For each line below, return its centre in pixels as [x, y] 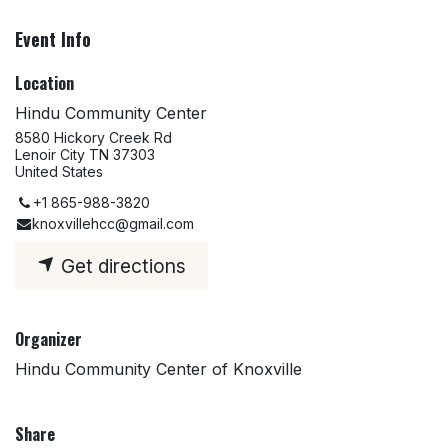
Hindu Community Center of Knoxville [158, 368]
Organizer [48, 338]
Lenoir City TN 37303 [85, 155]
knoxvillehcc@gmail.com [113, 224]
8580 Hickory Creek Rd [93, 138]
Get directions [121, 265]
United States [59, 172]
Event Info [53, 39]
